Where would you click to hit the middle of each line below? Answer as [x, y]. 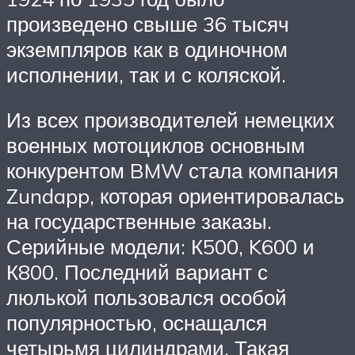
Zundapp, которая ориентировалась [176, 196]
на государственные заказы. [139, 221]
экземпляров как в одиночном [147, 49]
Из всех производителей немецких [170, 120]
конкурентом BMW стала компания [172, 171]
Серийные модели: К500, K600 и [160, 247]
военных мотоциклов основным [156, 145]
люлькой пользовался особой [147, 298]
